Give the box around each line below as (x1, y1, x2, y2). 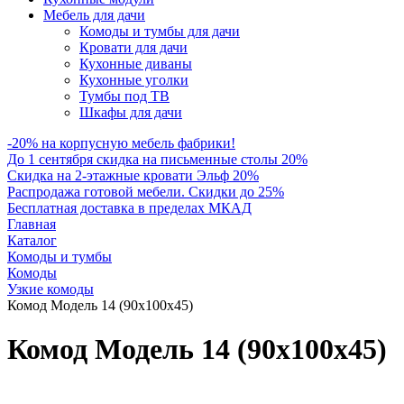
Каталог (7, 233, 57, 248)
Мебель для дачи (43, 7, 145, 23)
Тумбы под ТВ (79, 88, 170, 104)
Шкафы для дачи (79, 105, 182, 120)
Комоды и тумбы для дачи (79, 23, 240, 39)
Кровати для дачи (79, 40, 188, 55)
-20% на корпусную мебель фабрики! (7, 135, 235, 151)
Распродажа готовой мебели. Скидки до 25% (7, 184, 284, 199)
